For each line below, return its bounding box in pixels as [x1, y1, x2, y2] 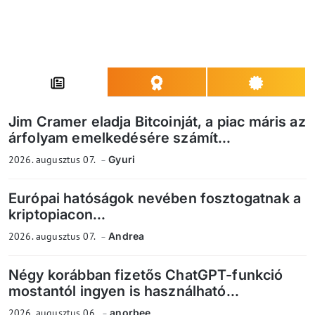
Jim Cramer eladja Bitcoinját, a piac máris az [8, 113, 306, 131]
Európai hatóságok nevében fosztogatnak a [8, 190, 301, 207]
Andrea [108, 230, 145, 243]
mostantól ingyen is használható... [8, 283, 240, 300]
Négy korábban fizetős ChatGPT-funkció [8, 266, 283, 284]
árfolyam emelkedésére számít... [8, 129, 231, 147]
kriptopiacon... [8, 206, 106, 224]
